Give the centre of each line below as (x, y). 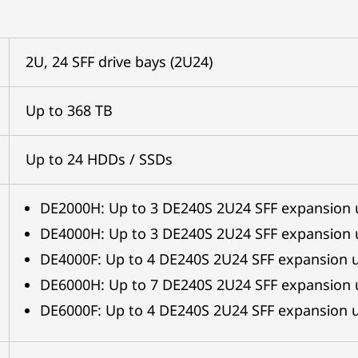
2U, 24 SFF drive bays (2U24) (119, 62)
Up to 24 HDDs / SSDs (99, 159)
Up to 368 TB (69, 110)
